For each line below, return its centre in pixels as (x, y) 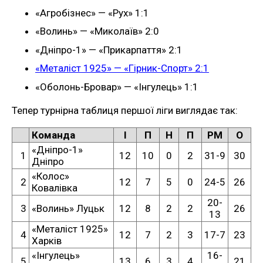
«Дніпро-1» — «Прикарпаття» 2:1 (109, 50)
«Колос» (50, 176)
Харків (47, 240)
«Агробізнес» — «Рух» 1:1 (92, 13)
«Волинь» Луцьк (68, 208)
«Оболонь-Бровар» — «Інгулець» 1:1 (117, 87)
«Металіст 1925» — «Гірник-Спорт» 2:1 (122, 68)
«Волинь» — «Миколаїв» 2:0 (97, 31)
